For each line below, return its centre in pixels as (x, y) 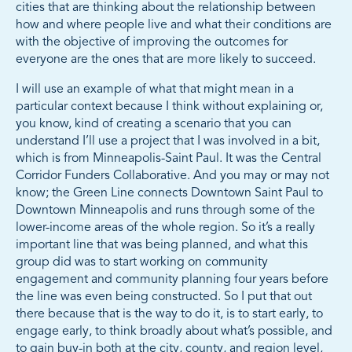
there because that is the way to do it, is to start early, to (169, 315)
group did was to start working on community (142, 263)
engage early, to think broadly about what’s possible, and (174, 332)
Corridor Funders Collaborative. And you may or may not (172, 176)
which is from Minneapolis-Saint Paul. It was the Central (169, 159)
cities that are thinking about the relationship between (166, 8)
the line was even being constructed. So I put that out (164, 297)
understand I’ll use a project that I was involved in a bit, (168, 142)
